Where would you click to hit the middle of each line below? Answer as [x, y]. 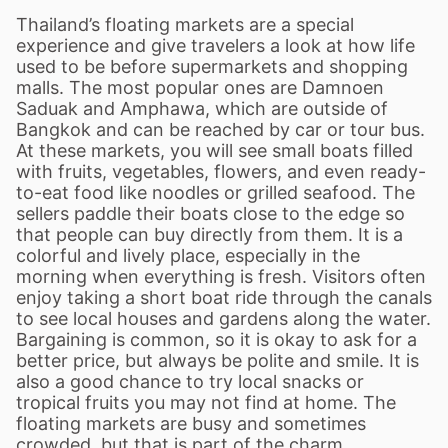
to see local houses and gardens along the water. [223, 318]
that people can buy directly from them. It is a [209, 234]
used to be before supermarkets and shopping [212, 66]
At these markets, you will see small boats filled [214, 150]
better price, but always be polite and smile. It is [217, 360]
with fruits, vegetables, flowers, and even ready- [221, 171]
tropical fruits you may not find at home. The [206, 402]
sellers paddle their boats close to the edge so [210, 213]
